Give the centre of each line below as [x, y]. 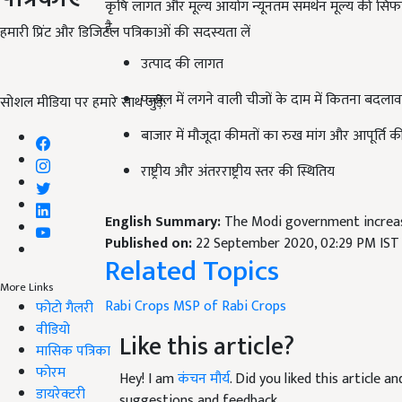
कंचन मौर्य [204, 357]
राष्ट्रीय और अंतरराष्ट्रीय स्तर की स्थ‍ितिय [238, 150]
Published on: [150, 222]
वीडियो [53, 329]
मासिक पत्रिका [73, 351]
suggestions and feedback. [200, 379]
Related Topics [192, 249]
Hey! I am [149, 357]
